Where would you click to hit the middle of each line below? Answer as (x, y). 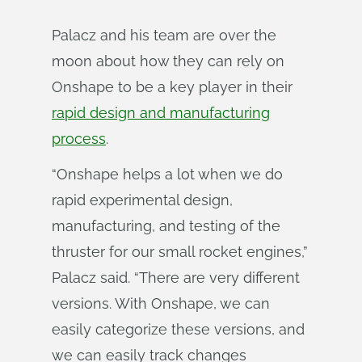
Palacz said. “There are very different (176, 278)
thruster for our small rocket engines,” (180, 252)
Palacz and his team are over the (164, 35)
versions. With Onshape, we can (161, 303)
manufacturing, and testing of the (166, 226)
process (79, 139)
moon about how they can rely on (168, 61)
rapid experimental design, (142, 200)
